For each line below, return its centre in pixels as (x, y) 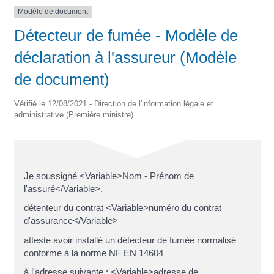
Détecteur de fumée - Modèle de (126, 35)
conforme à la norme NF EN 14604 (93, 253)
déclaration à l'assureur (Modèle (125, 57)
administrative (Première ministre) (73, 114)
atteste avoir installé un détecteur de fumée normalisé (130, 240)
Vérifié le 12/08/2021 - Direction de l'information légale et (113, 103)
